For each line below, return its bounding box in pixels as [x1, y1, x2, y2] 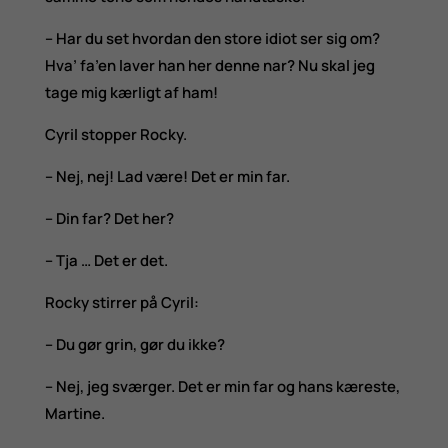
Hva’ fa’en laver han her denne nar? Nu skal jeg [44, 54, 375, 76]
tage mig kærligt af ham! [44, 81, 218, 103]
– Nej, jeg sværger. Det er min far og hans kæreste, [44, 375, 400, 397]
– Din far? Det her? [44, 207, 174, 229]
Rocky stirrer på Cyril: [44, 291, 199, 313]
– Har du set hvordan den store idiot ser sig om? [44, 27, 380, 49]
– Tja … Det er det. [44, 249, 168, 271]
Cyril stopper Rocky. [44, 123, 187, 145]
